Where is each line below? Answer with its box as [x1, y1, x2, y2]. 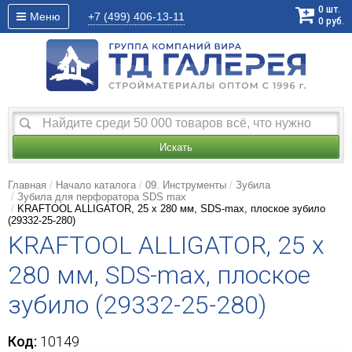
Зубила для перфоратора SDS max [17, 191, 186, 203]
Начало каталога [56, 179, 136, 192]
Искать [159, 141, 192, 154]
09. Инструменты [145, 179, 226, 192]
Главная [8, 179, 46, 192]
